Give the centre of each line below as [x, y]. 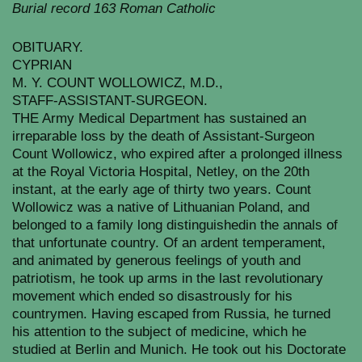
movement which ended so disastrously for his [152, 296]
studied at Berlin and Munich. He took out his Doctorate [179, 349]
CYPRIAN [42, 65]
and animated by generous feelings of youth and [156, 261]
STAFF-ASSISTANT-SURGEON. [110, 101]
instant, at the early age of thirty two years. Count [162, 189]
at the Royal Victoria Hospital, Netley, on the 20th [161, 172]
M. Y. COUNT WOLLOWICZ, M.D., [118, 83]
